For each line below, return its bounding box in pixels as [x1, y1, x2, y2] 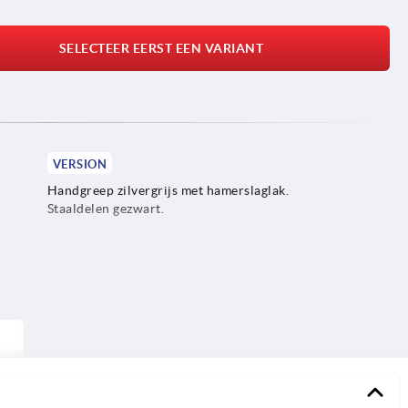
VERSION [52, 157, 107, 171]
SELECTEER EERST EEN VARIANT [58, 40, 264, 56]
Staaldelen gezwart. [46, 200, 165, 216]
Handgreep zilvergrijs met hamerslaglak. [46, 182, 290, 198]
